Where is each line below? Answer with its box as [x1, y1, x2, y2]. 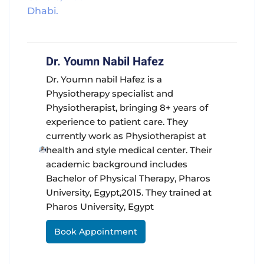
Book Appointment [54, 226, 138, 237]
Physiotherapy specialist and [46, 88, 174, 100]
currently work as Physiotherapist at [46, 130, 207, 142]
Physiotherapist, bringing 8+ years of [46, 102, 209, 114]
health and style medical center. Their [46, 144, 213, 156]
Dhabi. [27, 5, 58, 17]
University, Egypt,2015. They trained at [46, 187, 212, 199]
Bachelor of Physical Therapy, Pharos [46, 173, 211, 184]
